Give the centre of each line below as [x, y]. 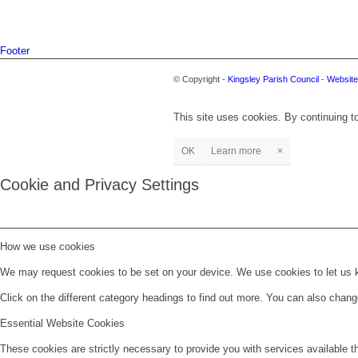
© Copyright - [201, 80]
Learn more [236, 151]
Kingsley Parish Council [273, 80]
